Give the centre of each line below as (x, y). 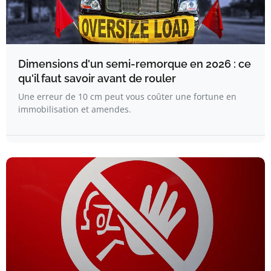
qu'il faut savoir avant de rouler (97, 78)
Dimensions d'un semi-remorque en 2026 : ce (135, 64)
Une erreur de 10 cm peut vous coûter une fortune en (127, 96)
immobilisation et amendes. (75, 109)
